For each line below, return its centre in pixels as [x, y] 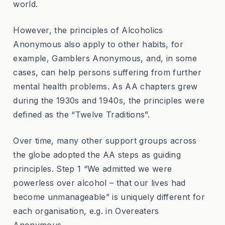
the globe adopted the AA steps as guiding [97, 154]
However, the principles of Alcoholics [88, 30]
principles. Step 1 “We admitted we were [93, 168]
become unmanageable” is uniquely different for [109, 197]
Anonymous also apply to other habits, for [98, 44]
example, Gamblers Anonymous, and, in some [105, 58]
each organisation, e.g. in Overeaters [86, 211]
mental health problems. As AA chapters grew [105, 86]
